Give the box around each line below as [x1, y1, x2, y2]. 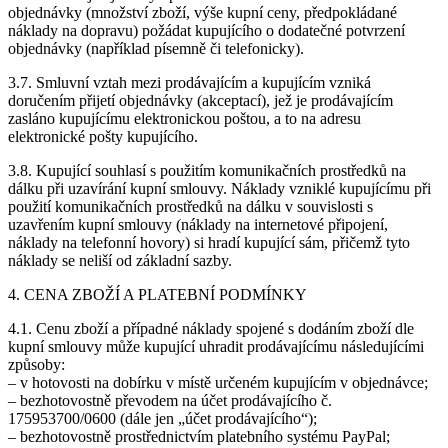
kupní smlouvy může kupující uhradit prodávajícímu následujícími [8, 338, 424, 356]
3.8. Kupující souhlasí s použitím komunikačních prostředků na [8, 162, 406, 180]
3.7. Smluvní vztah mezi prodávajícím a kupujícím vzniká [8, 74, 371, 92]
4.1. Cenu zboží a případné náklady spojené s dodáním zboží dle [8, 320, 414, 338]
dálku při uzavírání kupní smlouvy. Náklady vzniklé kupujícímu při [8, 180, 431, 198]
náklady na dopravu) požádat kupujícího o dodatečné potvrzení [8, 22, 405, 40]
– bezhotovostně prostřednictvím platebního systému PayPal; [8, 428, 390, 446]
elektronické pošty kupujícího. [8, 128, 198, 146]
